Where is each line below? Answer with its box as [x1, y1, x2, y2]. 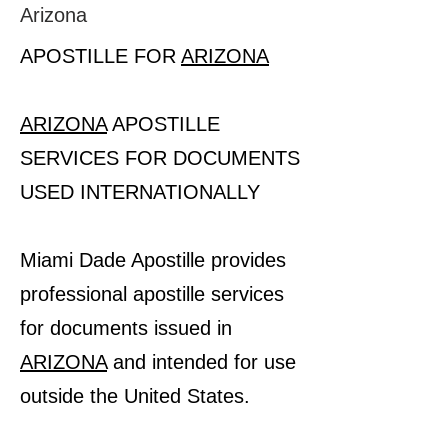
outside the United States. [20, 385, 250, 407]
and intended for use [107, 351, 296, 373]
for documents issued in [20, 317, 232, 339]
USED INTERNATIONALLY [20, 181, 260, 203]
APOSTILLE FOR [20, 45, 181, 67]
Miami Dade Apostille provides [20, 249, 286, 271]
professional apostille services [20, 283, 284, 305]
